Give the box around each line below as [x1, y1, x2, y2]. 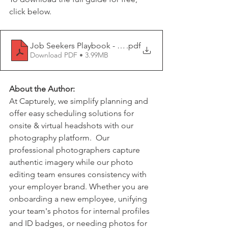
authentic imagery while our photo [9, 157, 135, 167]
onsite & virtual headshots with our [9, 120, 135, 130]
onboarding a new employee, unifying [9, 193, 149, 204]
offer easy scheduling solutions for [9, 108, 136, 118]
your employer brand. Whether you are [9, 181, 151, 191]
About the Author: [9, 83, 75, 94]
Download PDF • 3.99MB [30, 50, 108, 60]
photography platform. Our [9, 132, 111, 142]
